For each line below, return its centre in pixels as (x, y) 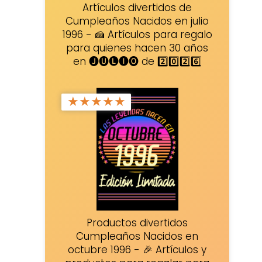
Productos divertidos (137, 223)
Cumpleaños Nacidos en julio (137, 21)
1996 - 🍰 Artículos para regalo (137, 34)
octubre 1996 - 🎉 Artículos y (137, 250)
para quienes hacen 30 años (137, 48)
